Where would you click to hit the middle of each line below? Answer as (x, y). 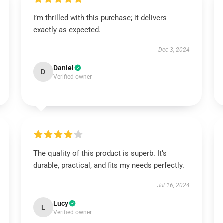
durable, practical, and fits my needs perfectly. (109, 165)
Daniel (63, 68)
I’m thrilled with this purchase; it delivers (100, 18)
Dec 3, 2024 (174, 50)
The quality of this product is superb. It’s (100, 153)
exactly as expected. (67, 30)
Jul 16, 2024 (174, 185)
